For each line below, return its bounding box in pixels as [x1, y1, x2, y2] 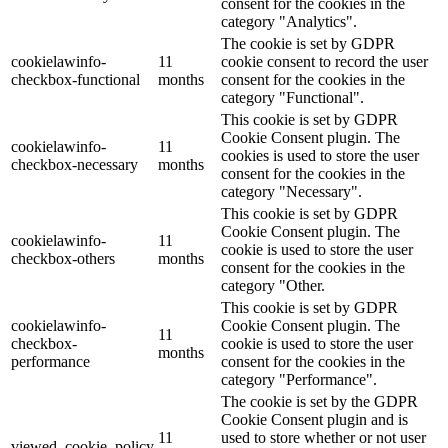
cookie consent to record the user [221, 52, 428, 70]
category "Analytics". [221, 12, 357, 30]
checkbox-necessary [11, 155, 138, 173]
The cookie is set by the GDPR [221, 392, 418, 410]
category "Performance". [221, 370, 377, 388]
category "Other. [221, 276, 325, 294]
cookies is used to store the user [221, 146, 419, 164]
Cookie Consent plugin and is [221, 410, 408, 428]
